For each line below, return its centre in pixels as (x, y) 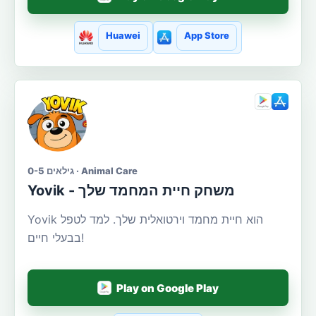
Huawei (123, 36)
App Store (207, 36)
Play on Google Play (168, 288)
